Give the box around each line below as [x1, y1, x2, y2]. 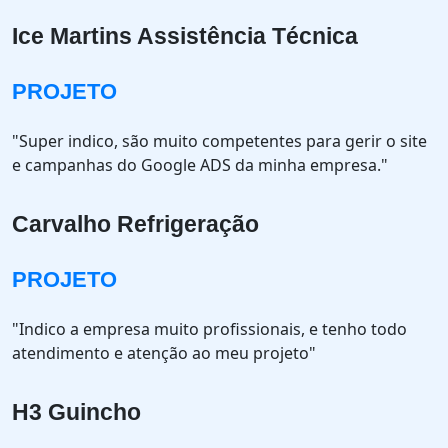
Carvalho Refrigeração [12, 211, 259, 237]
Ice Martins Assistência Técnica [12, 23, 358, 49]
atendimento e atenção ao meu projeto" [12, 342, 316, 364]
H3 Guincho [12, 399, 141, 425]
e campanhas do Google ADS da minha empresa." [12, 154, 388, 176]
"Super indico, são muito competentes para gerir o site [12, 130, 427, 152]
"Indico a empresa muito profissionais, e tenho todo [12, 318, 407, 340]
